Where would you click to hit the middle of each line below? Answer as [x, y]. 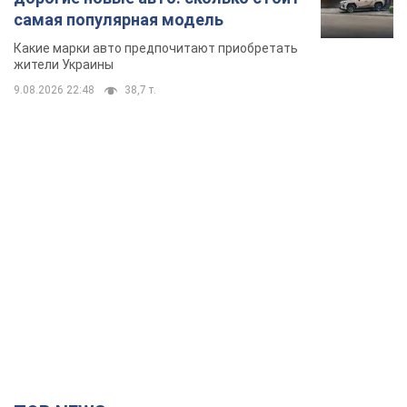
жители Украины [64, 65]
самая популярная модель [119, 20]
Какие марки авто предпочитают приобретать [156, 49]
